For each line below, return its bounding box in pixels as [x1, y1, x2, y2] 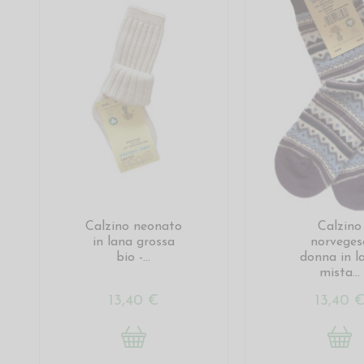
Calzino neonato [84, 220, 182, 234]
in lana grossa [92, 236, 175, 249]
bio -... [116, 251, 151, 265]
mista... [319, 266, 361, 280]
